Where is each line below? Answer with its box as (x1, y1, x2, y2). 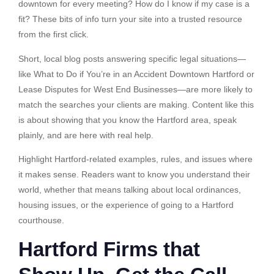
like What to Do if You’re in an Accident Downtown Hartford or (18, 68, 254, 79)
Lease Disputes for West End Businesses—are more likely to (18, 84, 253, 94)
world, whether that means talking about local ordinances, (18, 184, 241, 194)
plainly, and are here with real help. (18, 130, 154, 140)
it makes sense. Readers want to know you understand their (18, 169, 250, 179)
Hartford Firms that (18, 238, 200, 261)
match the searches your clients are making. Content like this (18, 99, 254, 109)
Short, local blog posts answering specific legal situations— (18, 53, 246, 64)
